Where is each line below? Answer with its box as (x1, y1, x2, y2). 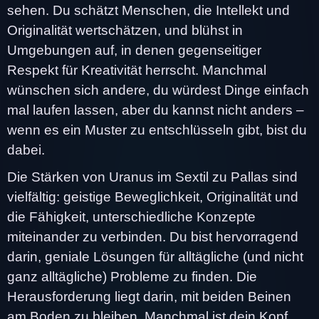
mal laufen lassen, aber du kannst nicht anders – (7, 102, 304, 117)
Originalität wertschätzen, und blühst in (7, 22, 243, 38)
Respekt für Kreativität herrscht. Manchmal (7, 62, 266, 78)
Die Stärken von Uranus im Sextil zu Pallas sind (7, 169, 298, 184)
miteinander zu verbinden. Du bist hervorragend (7, 229, 298, 244)
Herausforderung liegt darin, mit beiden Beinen (7, 288, 291, 304)
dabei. (7, 142, 45, 157)
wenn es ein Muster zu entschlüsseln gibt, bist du (7, 122, 307, 137)
